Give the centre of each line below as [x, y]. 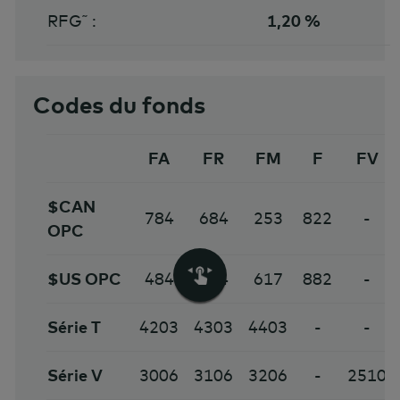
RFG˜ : [71, 21]
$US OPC [84, 279]
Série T [74, 328]
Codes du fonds [119, 105]
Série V [75, 376]
